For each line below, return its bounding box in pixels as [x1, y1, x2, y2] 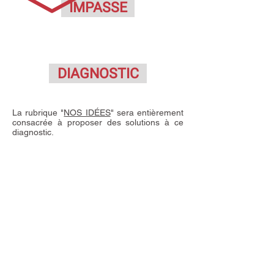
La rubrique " [12, 108, 64, 117]
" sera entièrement [110, 108, 184, 117]
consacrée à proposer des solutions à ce [12, 117, 183, 127]
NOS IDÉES [64, 108, 111, 117]
